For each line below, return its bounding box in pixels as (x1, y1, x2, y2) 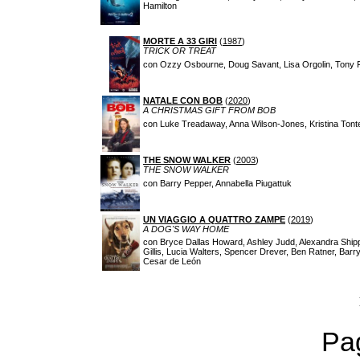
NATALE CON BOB (143, 96, 223, 105)
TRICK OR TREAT (143, 46, 216, 55)
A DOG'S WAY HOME (143, 224, 229, 234)
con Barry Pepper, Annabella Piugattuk (143, 178, 292, 188)
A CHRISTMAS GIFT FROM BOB (143, 105, 276, 115)
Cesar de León (143, 256, 201, 266)
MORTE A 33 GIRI (143, 36, 217, 46)
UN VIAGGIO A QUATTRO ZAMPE (143, 215, 285, 224)
